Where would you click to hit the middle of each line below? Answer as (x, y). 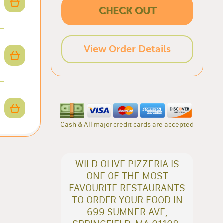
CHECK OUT (127, 10)
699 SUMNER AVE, (127, 211)
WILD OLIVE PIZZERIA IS (127, 164)
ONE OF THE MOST (127, 175)
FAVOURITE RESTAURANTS (127, 187)
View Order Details (127, 49)
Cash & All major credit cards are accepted (127, 124)
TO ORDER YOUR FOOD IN (127, 199)
